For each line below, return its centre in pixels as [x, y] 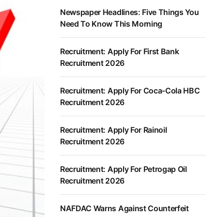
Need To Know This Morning [111, 24]
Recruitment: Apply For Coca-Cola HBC [130, 91]
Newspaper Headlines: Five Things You [130, 12]
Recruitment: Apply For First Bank [120, 52]
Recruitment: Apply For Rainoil [114, 130]
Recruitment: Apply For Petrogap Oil [124, 169]
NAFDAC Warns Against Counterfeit [124, 209]
